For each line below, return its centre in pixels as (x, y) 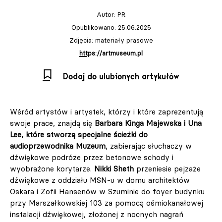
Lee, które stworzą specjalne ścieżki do (79, 135)
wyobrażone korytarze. (52, 169)
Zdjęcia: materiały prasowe (111, 40)
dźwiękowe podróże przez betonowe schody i (92, 158)
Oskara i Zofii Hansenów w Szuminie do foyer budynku (107, 192)
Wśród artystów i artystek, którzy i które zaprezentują (107, 112)
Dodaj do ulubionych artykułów (121, 77)
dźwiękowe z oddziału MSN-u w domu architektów (100, 180)
